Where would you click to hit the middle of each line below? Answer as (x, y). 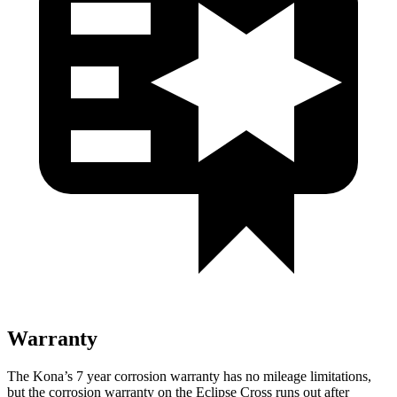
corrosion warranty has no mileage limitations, (241, 376)
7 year (93, 376)
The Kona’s (42, 376)
